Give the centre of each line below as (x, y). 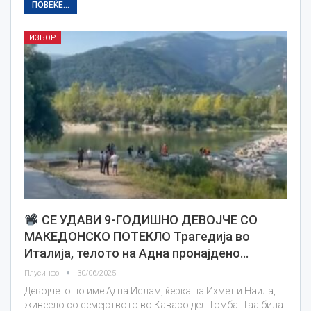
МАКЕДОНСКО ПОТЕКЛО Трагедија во (137, 237)
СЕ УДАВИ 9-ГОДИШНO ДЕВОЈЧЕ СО (148, 220)
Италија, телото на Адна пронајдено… (136, 253)
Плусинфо (43, 274)
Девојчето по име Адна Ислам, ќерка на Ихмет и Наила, (150, 291)
